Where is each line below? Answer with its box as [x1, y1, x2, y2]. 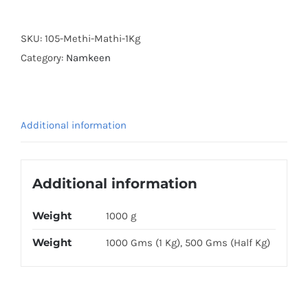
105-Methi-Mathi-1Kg [45, 32, 140, 45]
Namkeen [66, 52, 111, 65]
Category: [21, 52, 66, 65]
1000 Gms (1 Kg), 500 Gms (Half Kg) [105, 236, 270, 249]
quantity [57, 12, 98, 25]
